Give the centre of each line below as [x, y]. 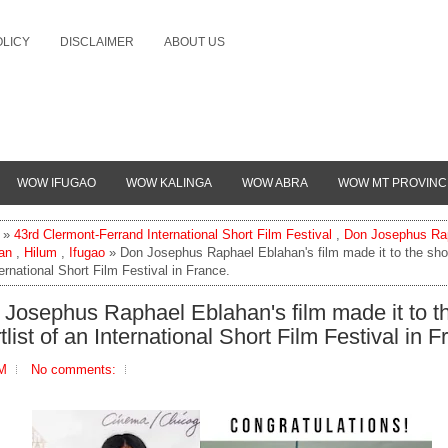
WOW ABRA [275, 183]
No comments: [73, 369]
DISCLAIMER [97, 42]
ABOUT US [194, 42]
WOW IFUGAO [56, 183]
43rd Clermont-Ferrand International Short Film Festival [173, 234]
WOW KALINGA [169, 183]
